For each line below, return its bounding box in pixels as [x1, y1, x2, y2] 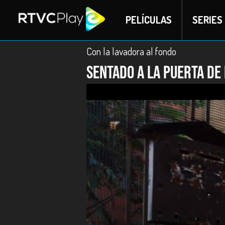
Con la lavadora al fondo [86, 45, 176, 58]
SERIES [192, 13, 222, 26]
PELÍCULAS [125, 13, 172, 26]
